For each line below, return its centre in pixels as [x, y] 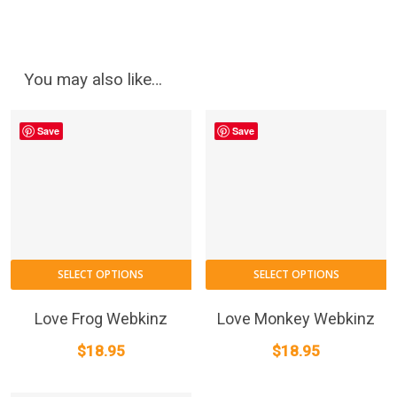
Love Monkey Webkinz [296, 319]
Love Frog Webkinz [101, 319]
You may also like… [93, 79]
